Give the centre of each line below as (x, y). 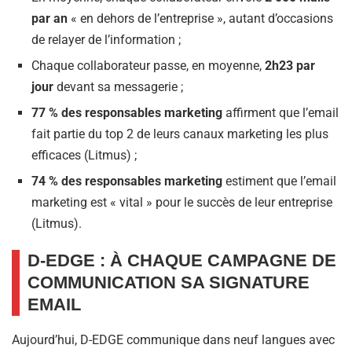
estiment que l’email (279, 181)
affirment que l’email (280, 113)
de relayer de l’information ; (106, 40)
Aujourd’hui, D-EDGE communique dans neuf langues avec (173, 340)
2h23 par (290, 66)
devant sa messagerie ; (118, 87)
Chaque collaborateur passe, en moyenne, (148, 66)
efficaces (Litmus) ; (84, 156)
